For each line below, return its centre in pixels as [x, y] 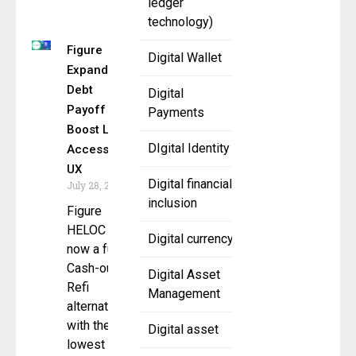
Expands [91, 70]
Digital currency [191, 239]
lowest [86, 345]
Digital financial [190, 184]
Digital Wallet [185, 58]
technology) [180, 22]
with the [89, 326]
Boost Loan [99, 130]
